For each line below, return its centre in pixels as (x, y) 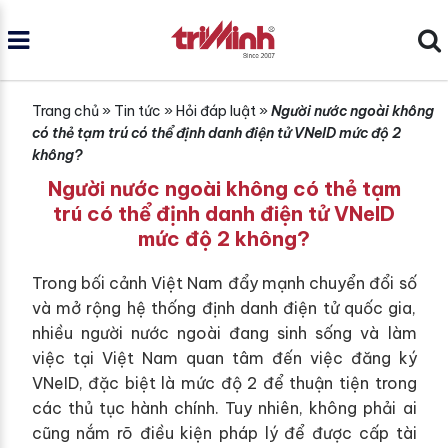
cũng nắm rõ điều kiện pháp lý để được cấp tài (224, 433)
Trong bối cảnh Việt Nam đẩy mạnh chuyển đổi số (224, 283)
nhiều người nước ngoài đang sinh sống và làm (224, 333)
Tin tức (137, 111)
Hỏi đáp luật (215, 111)
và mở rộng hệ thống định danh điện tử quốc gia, (224, 308)
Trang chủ (65, 111)
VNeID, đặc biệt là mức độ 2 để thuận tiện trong (224, 383)
